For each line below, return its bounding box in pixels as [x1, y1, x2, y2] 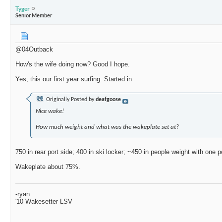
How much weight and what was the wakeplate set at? [36, 124, 179, 131]
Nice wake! [36, 108, 64, 115]
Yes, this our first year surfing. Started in [15, 75, 132, 83]
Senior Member [15, 12, 52, 18]
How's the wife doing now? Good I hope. [15, 60, 130, 68]
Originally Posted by [45, 97, 96, 103]
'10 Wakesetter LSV [15, 198, 72, 206]
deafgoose [96, 97, 121, 103]
